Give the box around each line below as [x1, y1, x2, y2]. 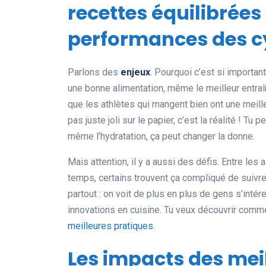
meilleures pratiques [68, 220, 153, 232]
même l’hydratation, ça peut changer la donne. [68, 131, 255, 142]
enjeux [121, 66, 150, 78]
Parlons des [68, 66, 121, 78]
